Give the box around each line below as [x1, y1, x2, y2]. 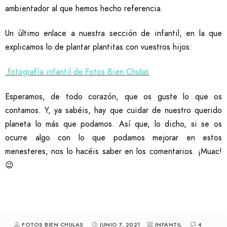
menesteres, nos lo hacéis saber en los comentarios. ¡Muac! [5, 146, 222, 157]
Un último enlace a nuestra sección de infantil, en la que [5, 28, 222, 39]
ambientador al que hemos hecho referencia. [5, 3, 163, 14]
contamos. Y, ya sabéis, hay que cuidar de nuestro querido [5, 105, 222, 116]
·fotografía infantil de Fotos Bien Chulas [5, 66, 149, 78]
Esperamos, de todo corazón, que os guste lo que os [5, 91, 222, 102]
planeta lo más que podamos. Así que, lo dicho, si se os [5, 119, 222, 130]
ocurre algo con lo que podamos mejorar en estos [5, 132, 222, 143]
